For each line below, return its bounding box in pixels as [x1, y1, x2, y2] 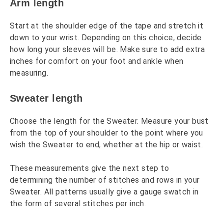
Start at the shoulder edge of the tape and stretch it [10, 21, 204, 30]
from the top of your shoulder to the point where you [10, 128, 203, 137]
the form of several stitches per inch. [10, 198, 146, 208]
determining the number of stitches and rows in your [10, 175, 200, 185]
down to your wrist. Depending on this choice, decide [10, 32, 202, 42]
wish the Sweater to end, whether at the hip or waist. [10, 139, 203, 149]
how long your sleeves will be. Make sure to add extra [10, 44, 205, 54]
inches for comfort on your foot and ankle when [10, 56, 184, 66]
